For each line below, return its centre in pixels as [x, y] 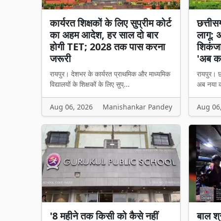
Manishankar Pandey [137, 107]
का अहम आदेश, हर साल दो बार [104, 35]
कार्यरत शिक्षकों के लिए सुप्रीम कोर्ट [110, 23]
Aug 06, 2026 [71, 107]
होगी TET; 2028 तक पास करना [108, 46]
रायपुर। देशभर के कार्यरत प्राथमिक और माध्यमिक [110, 74]
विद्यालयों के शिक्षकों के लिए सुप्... [90, 84]
